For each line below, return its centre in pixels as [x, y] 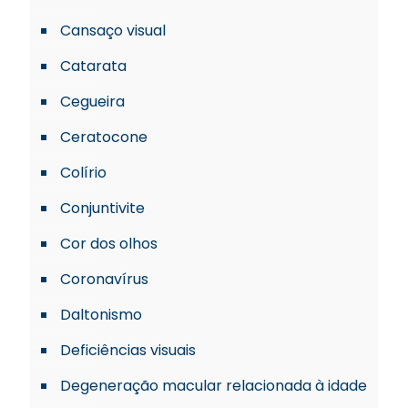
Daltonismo [101, 315]
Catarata [93, 66]
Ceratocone [104, 137]
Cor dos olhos [109, 244]
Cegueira [92, 102]
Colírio [83, 173]
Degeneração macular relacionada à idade [214, 386]
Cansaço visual [113, 31]
